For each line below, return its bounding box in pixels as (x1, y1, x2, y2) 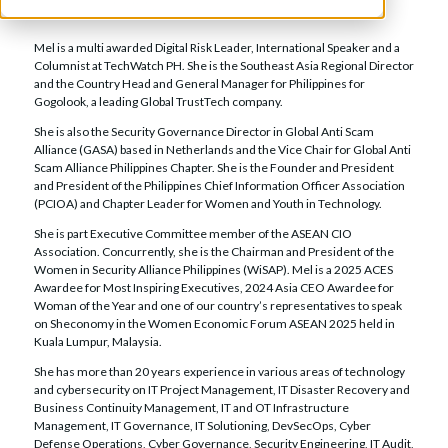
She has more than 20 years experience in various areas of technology (33, 364, 405, 380)
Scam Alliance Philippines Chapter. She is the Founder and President (33, 160, 394, 176)
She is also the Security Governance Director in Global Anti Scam (33, 124, 374, 140)
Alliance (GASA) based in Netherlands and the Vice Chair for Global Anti (33, 142, 411, 158)
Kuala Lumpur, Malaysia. (33, 334, 162, 350)
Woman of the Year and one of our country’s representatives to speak (33, 298, 402, 314)
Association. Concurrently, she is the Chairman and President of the (33, 244, 394, 260)
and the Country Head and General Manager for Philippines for (33, 76, 365, 92)
